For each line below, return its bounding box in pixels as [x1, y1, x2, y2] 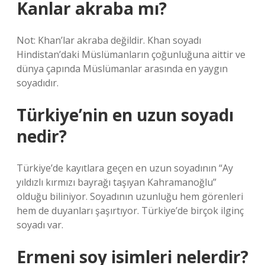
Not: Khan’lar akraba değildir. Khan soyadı [17, 34, 201, 47]
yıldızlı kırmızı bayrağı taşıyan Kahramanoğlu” [17, 176, 216, 189]
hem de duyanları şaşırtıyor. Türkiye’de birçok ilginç [17, 204, 244, 217]
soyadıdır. [17, 76, 59, 89]
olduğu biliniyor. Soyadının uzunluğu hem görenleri [17, 190, 243, 203]
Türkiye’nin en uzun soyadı [17, 104, 234, 126]
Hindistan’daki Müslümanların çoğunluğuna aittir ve [17, 48, 245, 61]
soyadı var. [17, 218, 63, 231]
